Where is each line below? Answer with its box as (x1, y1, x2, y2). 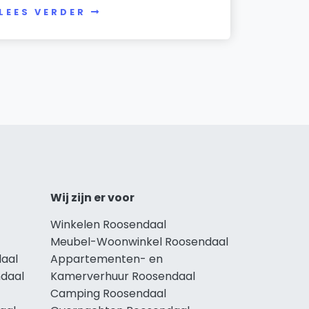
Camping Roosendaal (50, 285, 166, 301)
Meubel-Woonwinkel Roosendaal (50, 233, 228, 250)
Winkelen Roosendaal (50, 216, 166, 232)
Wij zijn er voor (50, 189, 134, 206)
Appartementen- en (50, 250, 163, 267)
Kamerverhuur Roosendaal (50, 268, 195, 284)
